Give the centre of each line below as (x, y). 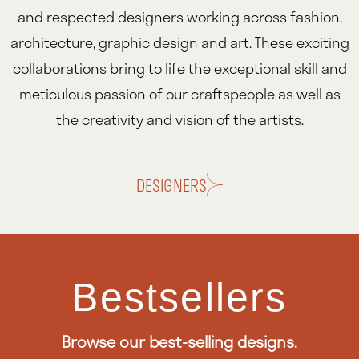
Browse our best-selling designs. (179, 342)
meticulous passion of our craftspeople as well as (179, 93)
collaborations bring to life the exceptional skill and (179, 68)
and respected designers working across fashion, (179, 16)
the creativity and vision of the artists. (179, 119)
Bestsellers (179, 298)
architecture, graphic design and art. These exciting (179, 42)
